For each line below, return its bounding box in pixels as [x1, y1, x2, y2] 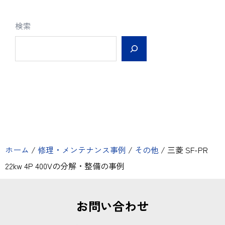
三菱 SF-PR [165, 143, 208, 156]
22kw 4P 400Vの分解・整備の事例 [5, 159, 125, 172]
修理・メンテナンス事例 [38, 143, 126, 156]
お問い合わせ [76, 196, 149, 214]
